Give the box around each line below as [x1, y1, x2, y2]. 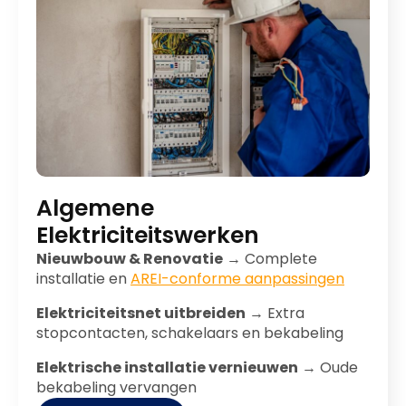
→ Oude [298, 357, 358, 378]
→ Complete [223, 248, 317, 269]
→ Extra [246, 303, 304, 324]
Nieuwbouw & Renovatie [36, 248, 223, 269]
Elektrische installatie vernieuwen [36, 357, 298, 378]
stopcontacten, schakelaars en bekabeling [36, 323, 343, 343]
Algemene [36, 192, 154, 224]
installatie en [36, 268, 130, 289]
